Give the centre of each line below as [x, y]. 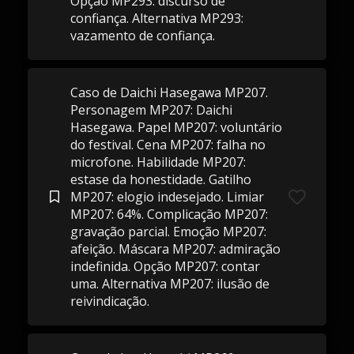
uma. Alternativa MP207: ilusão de [169, 284]
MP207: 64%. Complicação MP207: [169, 214]
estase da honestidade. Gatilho [160, 179]
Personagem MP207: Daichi [151, 110]
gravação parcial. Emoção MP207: [168, 232]
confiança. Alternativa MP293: [156, 18]
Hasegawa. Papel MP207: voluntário [176, 127]
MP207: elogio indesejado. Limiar [167, 197]
